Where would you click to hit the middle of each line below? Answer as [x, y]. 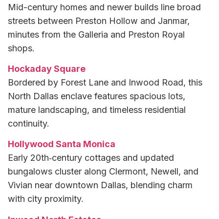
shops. [21, 48]
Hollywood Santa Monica [62, 144]
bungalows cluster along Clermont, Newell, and [103, 172]
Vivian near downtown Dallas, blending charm [100, 185]
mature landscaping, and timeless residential [97, 110]
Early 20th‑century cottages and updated [91, 158]
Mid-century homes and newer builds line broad [104, 7]
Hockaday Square [47, 69]
